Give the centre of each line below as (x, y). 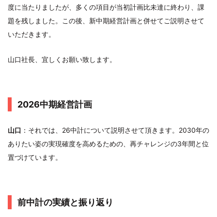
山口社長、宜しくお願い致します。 (62, 59)
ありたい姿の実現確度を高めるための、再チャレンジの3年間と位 (108, 144)
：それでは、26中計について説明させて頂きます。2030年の (115, 130)
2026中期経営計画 (55, 104)
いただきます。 (31, 34)
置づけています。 (35, 157)
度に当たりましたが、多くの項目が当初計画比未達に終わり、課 (106, 7)
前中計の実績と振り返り (65, 202)
